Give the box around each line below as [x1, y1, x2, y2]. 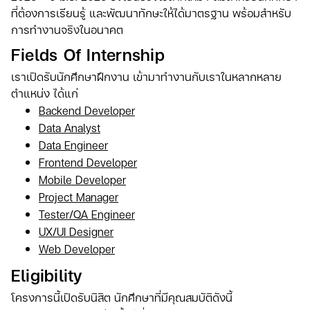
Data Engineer [39, 136, 108, 153]
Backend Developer [39, 102, 135, 118]
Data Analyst [39, 119, 100, 136]
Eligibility [11, 263, 82, 286]
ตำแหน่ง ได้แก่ [11, 84, 78, 101]
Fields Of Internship [11, 42, 165, 66]
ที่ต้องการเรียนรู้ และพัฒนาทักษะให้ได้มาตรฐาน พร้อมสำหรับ [11, 4, 291, 21]
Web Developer [39, 240, 115, 257]
